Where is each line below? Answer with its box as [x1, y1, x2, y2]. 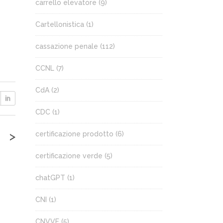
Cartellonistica [35, 20, 84, 28]
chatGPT [35, 174, 65, 182]
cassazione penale [35, 42, 98, 50]
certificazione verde [35, 152, 103, 160]
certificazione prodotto [35, 130, 113, 138]
